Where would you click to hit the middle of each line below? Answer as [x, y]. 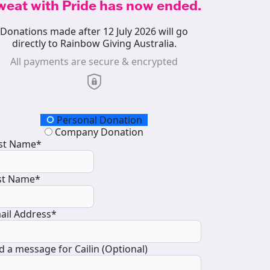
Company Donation [98, 132]
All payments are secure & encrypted [94, 62]
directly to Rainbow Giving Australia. [94, 44]
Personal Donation [98, 120]
